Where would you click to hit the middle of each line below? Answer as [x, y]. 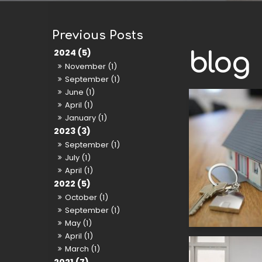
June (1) [80, 92]
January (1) [86, 118]
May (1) [79, 223]
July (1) [78, 158]
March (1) [83, 249]
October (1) [87, 198]
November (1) [91, 67]
